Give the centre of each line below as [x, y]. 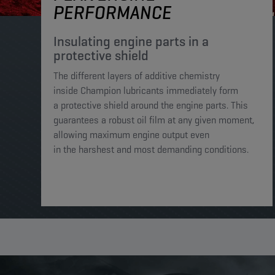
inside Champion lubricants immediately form [146, 91]
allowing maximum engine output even [131, 135]
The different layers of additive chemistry [137, 76]
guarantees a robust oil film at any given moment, [154, 120]
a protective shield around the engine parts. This [151, 105]
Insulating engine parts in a [131, 41]
